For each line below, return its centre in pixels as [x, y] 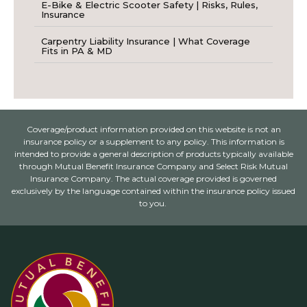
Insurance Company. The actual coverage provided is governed [153, 179]
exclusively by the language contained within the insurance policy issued [153, 191]
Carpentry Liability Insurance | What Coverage [146, 41]
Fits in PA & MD [77, 51]
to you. [152, 204]
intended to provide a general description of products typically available [153, 154]
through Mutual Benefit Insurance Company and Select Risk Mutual [153, 167]
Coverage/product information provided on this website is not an [153, 130]
